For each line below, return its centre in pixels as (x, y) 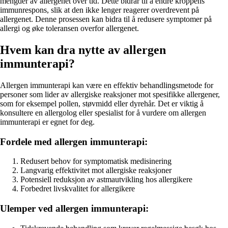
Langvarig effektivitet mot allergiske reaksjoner (96, 170)
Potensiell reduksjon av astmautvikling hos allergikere (106, 180)
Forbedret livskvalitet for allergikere (78, 189)
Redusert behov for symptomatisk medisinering (96, 161)
